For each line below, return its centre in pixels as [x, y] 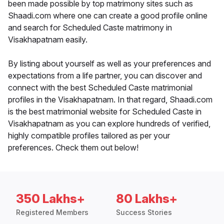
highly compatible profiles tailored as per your [89, 136]
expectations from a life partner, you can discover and [105, 76]
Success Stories [144, 212]
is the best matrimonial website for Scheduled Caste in [105, 112]
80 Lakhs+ [147, 199]
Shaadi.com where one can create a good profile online [108, 16]
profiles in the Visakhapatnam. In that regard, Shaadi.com [110, 100]
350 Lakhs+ [50, 199]
